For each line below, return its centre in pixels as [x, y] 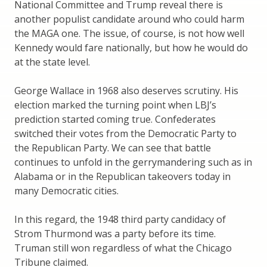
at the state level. [52, 62]
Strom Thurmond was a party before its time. [115, 233]
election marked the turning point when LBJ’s [115, 105]
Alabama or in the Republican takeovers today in [122, 176]
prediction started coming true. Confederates [115, 119]
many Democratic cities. [66, 190]
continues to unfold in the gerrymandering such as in [133, 162]
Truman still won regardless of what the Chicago [123, 248]
